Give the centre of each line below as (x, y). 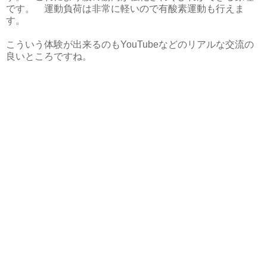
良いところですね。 (49, 56)
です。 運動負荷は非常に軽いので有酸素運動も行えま (125, 8)
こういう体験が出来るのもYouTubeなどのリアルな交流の (130, 44)
